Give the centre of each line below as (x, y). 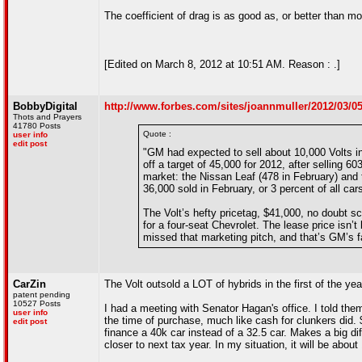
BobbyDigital (45, 106)
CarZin (29, 284)
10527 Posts (37, 303)
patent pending (42, 295)
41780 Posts (37, 126)
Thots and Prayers (47, 117)
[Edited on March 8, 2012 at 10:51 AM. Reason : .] (222, 64)
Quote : (157, 134)
